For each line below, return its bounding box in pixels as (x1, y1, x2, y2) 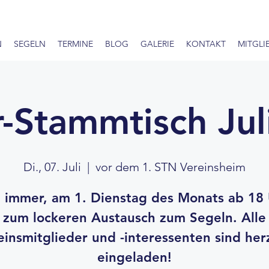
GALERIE (140, 38, 174, 49)
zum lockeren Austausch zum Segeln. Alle (3, 210, 266, 226)
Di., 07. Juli (23, 160, 81, 174)
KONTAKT (186, 38, 226, 49)
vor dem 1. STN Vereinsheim (95, 160, 246, 174)
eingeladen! (97, 249, 172, 265)
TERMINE (57, 38, 93, 49)
